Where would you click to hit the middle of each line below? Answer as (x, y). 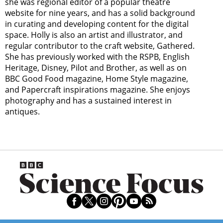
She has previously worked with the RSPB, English (97, 57)
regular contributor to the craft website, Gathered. (100, 46)
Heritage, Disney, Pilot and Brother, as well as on (96, 68)
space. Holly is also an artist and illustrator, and (94, 35)
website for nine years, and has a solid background (100, 13)
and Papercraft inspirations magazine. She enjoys (98, 90)
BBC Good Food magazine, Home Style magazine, (97, 79)
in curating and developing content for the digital (97, 24)
